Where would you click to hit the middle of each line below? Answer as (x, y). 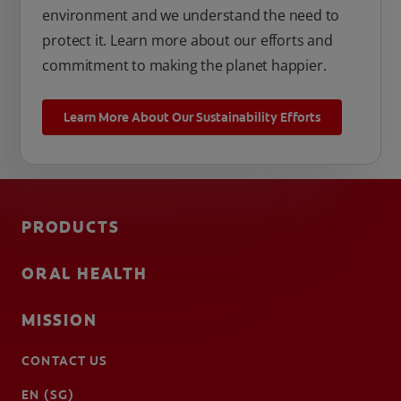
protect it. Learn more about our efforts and (188, 41)
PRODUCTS (71, 228)
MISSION (60, 321)
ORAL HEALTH (85, 274)
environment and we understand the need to (191, 16)
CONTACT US (65, 361)
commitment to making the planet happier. (184, 66)
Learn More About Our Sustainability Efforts (192, 118)
